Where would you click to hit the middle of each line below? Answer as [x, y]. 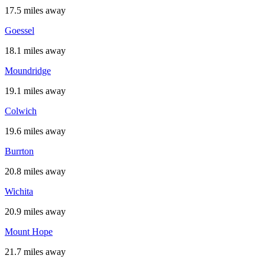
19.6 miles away [35, 131]
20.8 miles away [35, 172]
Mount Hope [29, 232]
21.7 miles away [35, 252]
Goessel [20, 31]
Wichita [19, 192]
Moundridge [28, 71]
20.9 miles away [35, 212]
